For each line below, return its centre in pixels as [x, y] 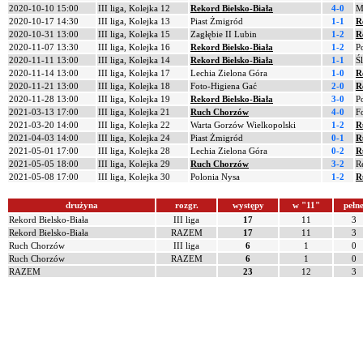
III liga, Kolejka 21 [134, 112]
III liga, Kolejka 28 [134, 151]
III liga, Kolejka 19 [134, 99]
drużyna [81, 205]
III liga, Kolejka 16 [134, 47]
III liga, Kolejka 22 [134, 125]
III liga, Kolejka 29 [134, 164]
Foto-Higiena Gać [224, 86]
